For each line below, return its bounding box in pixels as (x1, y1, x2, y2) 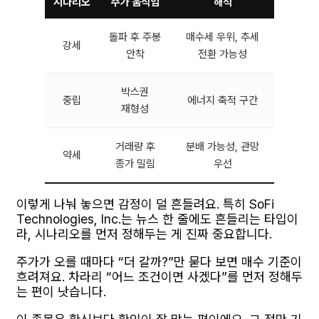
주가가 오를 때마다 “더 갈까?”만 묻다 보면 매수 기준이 (16, 253, 302, 269)
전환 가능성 (198, 47, 247, 61)
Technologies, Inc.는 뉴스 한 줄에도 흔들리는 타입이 (16, 211, 298, 226)
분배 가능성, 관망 (186, 140, 259, 153)
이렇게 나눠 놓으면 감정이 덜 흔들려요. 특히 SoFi (16, 196, 274, 211)
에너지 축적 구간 (187, 93, 258, 107)
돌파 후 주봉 (109, 30, 161, 43)
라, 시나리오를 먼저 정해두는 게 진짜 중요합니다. (16, 226, 272, 241)
